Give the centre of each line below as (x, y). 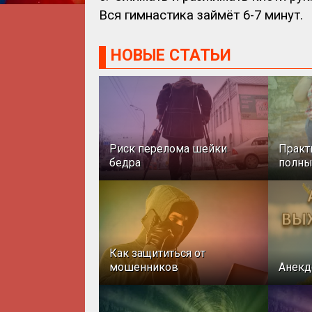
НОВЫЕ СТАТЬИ (171, 56)
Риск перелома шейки (168, 149)
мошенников (144, 267)
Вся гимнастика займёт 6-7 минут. (201, 16)
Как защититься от (157, 253)
